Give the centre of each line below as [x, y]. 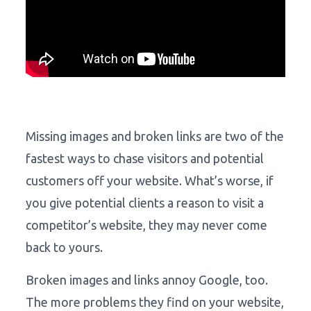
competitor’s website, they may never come [146, 225]
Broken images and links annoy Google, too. [146, 280]
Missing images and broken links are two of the [154, 136]
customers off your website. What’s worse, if [149, 181]
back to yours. [64, 247]
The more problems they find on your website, [154, 302]
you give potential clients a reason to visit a [144, 203]
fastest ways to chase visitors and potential [144, 159]
